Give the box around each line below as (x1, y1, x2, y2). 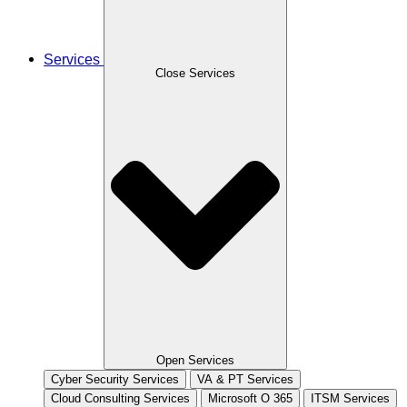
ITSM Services (311, 391, 390, 405)
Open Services (156, 352, 234, 367)
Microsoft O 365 (208, 391, 293, 405)
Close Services (155, 66, 235, 81)
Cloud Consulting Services (51, 391, 190, 405)
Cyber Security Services (51, 372, 179, 386)
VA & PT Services (197, 372, 293, 386)
